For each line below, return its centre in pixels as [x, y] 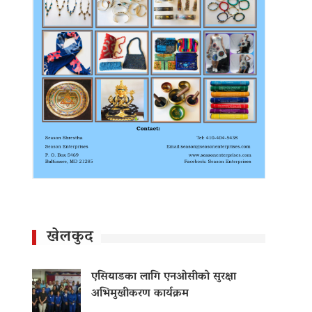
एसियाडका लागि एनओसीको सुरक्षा [164, 278]
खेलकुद [70, 238]
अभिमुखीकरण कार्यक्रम [140, 294]
